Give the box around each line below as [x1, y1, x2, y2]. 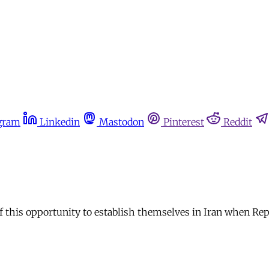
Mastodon [99, 116, 144, 128]
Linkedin [40, 116, 80, 128]
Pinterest [163, 116, 204, 128]
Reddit [223, 116, 252, 128]
